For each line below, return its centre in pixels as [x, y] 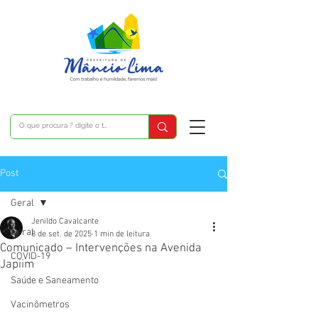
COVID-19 [31, 257]
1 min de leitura [122, 234]
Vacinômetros [40, 305]
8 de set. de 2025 [61, 234]
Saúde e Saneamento [55, 281]
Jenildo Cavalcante [65, 221]
